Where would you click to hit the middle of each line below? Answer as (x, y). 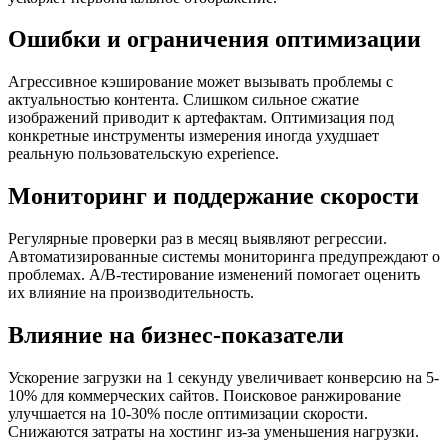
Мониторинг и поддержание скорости (213, 196)
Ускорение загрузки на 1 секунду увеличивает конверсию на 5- (223, 377)
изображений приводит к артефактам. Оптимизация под (201, 118)
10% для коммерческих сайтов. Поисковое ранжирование (204, 395)
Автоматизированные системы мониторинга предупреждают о (224, 257)
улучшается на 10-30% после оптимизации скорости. (188, 413)
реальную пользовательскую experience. (143, 154)
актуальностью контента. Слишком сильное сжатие (183, 100)
